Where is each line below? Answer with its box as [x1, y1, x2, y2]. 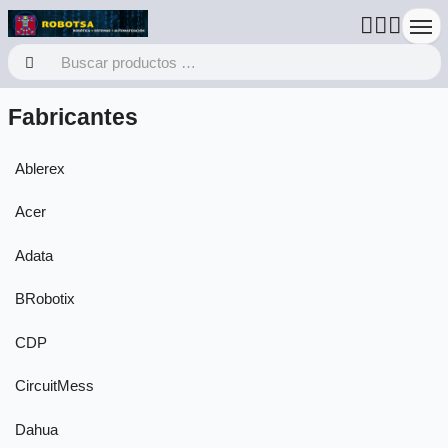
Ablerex [15, 159, 65, 177]
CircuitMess [15, 377, 94, 395]
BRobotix [15, 290, 75, 308]
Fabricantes [7, 104, 138, 130]
